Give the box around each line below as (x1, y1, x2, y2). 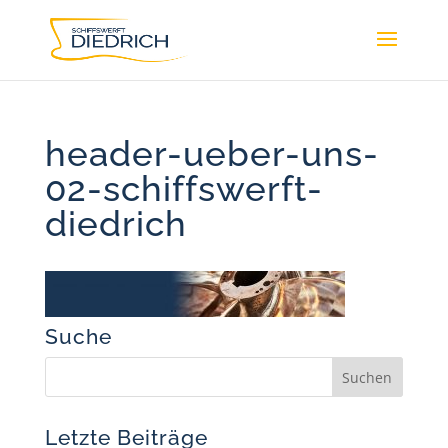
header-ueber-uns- (44, 133, 379, 174)
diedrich (44, 203, 187, 244)
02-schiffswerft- (44, 168, 323, 209)
